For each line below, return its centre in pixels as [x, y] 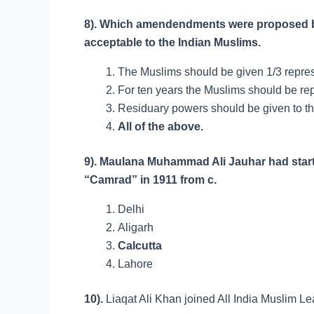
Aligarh [136, 227]
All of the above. [161, 127]
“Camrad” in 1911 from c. [150, 180]
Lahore [135, 264]
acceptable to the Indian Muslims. [172, 42]
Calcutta [140, 246]
